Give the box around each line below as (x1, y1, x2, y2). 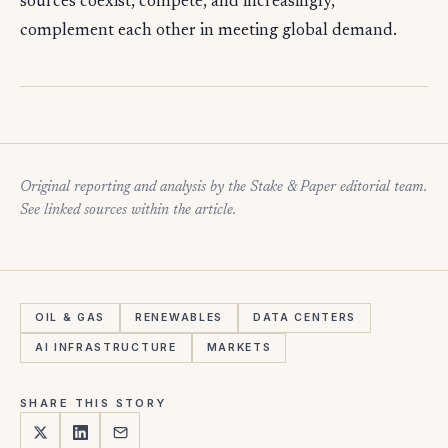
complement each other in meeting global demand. (20, 23, 397, 41)
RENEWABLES (135, 311, 223, 325)
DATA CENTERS (252, 311, 357, 325)
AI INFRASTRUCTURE (35, 341, 177, 355)
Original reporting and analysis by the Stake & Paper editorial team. (20, 180, 427, 196)
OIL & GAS (35, 311, 106, 325)
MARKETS (206, 341, 272, 355)
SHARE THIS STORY (20, 396, 167, 411)
